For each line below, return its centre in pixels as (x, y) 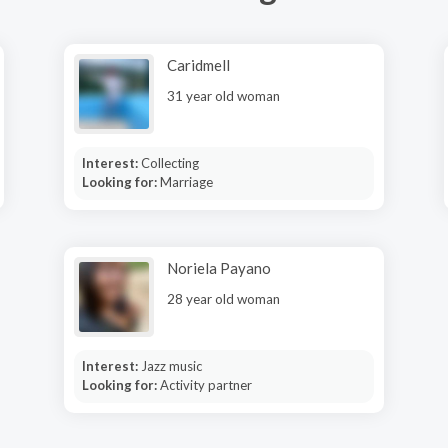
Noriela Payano (219, 268)
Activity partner (205, 385)
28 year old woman (223, 299)
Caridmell (198, 65)
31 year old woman (223, 96)
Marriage (186, 182)
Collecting (169, 163)
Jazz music (171, 366)
